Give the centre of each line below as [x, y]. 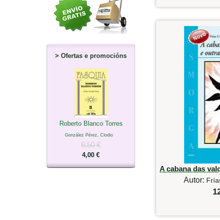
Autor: [195, 180]
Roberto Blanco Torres [91, 123]
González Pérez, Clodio [89, 135]
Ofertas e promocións [94, 55]
